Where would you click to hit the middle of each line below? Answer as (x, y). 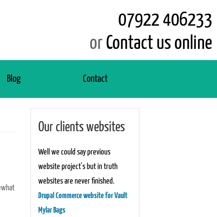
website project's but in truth (78, 167)
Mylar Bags (52, 210)
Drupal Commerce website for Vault (83, 196)
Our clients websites (81, 128)
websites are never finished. (76, 181)
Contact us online (159, 44)
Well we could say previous (74, 152)
